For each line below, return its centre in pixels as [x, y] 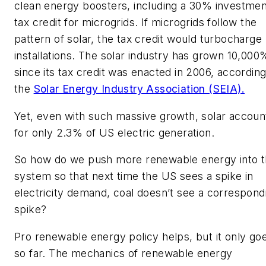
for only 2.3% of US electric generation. [114, 132]
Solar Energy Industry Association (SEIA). [139, 88]
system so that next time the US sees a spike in [134, 176]
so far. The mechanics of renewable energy [123, 253]
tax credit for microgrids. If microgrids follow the [136, 22]
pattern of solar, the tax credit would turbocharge [138, 39]
